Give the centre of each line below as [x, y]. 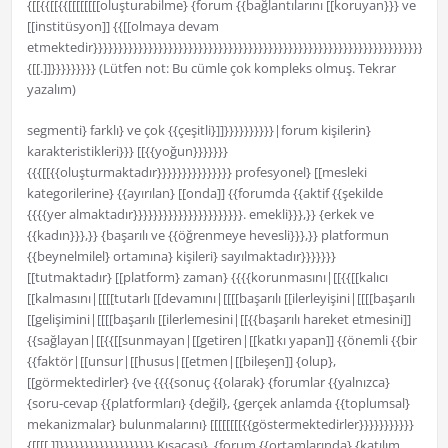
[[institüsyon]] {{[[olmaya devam [122, 26]
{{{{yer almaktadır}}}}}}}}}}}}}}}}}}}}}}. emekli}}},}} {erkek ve [200, 214]
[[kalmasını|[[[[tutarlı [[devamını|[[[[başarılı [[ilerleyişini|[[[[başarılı [220, 298]
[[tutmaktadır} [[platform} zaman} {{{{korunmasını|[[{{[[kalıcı [207, 277]
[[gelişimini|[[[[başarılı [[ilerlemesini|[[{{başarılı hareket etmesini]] [218, 319]
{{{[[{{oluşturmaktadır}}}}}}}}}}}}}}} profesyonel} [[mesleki [196, 172]
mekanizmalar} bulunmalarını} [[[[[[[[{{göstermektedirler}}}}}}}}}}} [220, 424]
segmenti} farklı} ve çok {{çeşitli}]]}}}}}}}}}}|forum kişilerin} [198, 130]
